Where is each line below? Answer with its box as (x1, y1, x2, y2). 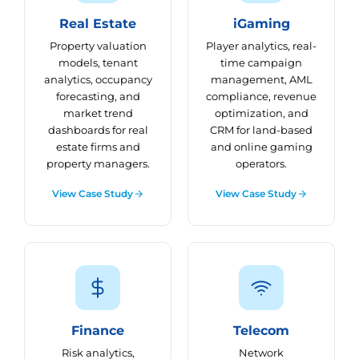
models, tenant (58, 56, 138, 69)
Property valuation (49, 39, 147, 52)
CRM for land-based (210, 123, 313, 136)
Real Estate (59, 16, 136, 31)
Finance (71, 323, 124, 338)
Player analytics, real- (206, 39, 317, 52)
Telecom (233, 323, 289, 338)
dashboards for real (47, 123, 148, 136)
